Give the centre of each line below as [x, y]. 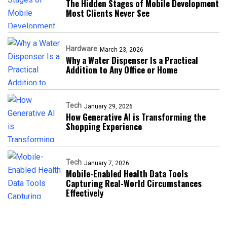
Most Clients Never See [108, 13]
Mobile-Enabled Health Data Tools [127, 174]
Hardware [82, 49]
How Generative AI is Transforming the [136, 117]
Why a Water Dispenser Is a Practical [132, 60]
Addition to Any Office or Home [122, 70]
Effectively [85, 193]
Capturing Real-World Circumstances [134, 183]
